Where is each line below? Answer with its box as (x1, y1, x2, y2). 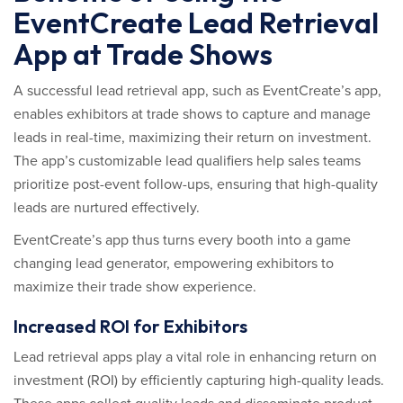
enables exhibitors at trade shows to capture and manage (13, 105, 371, 123)
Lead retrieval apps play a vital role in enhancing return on (13, 348, 377, 366)
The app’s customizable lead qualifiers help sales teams (13, 152, 361, 170)
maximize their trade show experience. (13, 278, 256, 296)
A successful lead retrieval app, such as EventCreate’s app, (13, 82, 381, 100)
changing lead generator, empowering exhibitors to (13, 255, 334, 273)
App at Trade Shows (13, 36, 273, 72)
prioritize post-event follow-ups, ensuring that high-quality (13, 175, 378, 193)
